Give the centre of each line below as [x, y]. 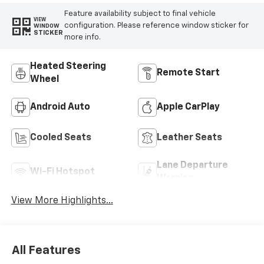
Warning [175, 178]
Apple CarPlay [188, 107]
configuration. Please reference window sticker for [156, 26]
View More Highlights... [62, 201]
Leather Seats [189, 138]
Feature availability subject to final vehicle [140, 14]
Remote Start [188, 73]
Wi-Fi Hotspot [62, 172]
